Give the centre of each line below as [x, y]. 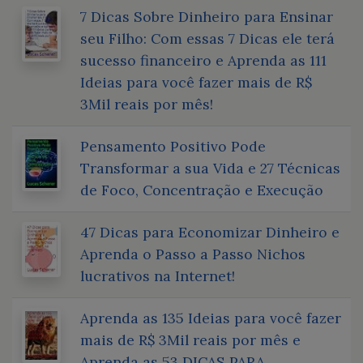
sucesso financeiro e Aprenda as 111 [203, 60]
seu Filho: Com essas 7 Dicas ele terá [207, 38]
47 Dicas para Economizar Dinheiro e [210, 232]
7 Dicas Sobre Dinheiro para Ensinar [207, 16]
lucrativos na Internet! [158, 275]
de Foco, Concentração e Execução [202, 190]
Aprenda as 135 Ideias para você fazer [211, 318]
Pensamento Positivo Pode [173, 146]
